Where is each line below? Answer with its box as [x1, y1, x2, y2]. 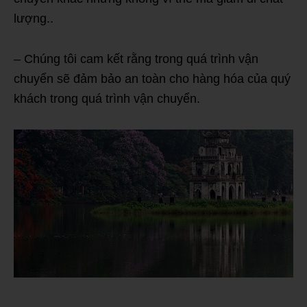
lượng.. [14, 11, 53, 25]
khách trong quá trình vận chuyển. [14, 91, 200, 106]
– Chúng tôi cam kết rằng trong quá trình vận [14, 51, 258, 66]
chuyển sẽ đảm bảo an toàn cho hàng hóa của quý [14, 71, 291, 86]
